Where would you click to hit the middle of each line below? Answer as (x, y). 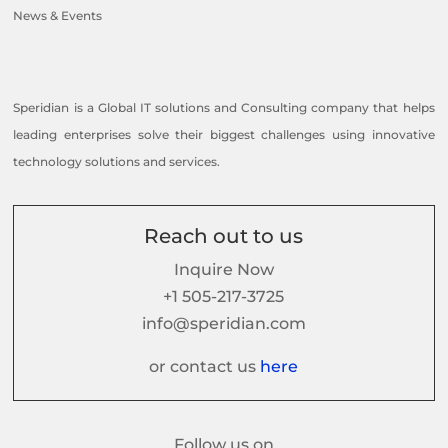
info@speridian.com (223, 323)
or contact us (205, 366)
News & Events (58, 15)
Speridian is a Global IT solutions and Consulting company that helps (224, 107)
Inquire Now (223, 269)
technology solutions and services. (117, 161)
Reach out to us (224, 235)
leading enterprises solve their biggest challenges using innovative (224, 134)
